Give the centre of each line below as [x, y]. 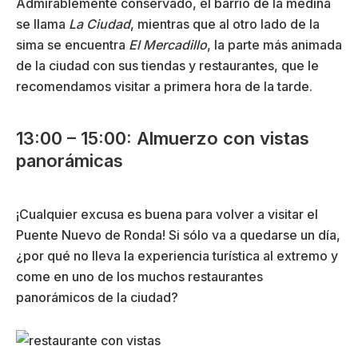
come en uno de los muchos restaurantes [139, 276]
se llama [42, 24]
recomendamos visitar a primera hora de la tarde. [164, 86]
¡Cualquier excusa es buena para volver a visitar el [167, 214]
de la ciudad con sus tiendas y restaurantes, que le [167, 65]
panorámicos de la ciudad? [97, 297]
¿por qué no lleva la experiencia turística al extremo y [177, 255]
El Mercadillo [168, 44]
